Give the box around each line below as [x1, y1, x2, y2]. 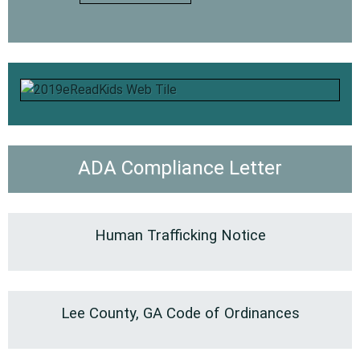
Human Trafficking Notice [94, 227, 266, 245]
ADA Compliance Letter [78, 157, 282, 180]
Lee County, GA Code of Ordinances [60, 305, 300, 323]
